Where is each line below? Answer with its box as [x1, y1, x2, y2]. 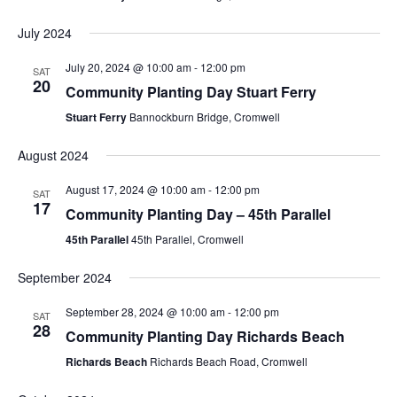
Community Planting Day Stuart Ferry [65, 82, 316, 102]
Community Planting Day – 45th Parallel [65, 204, 331, 224]
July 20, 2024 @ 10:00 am [65, 59, 191, 74]
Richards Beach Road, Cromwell [149, 354, 307, 369]
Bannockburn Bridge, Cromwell [128, 109, 280, 124]
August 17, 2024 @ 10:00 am [65, 182, 206, 197]
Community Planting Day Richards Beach [65, 326, 345, 346]
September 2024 [17, 269, 112, 286]
